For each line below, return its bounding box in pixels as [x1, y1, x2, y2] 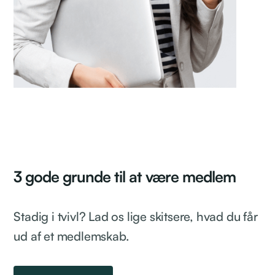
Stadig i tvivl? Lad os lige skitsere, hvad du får [14, 208, 258, 224]
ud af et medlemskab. [14, 228, 130, 244]
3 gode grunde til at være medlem [14, 166, 236, 186]
